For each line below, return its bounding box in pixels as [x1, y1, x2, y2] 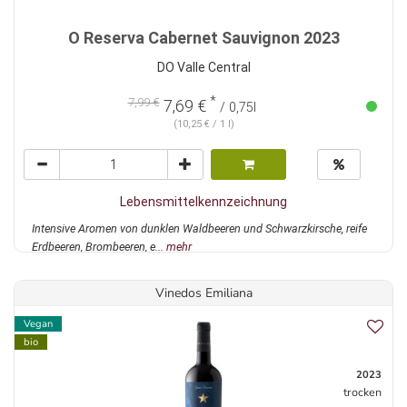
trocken [343, 384, 382, 401]
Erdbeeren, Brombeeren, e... [32, 240, 166, 254]
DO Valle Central [156, 60, 251, 75]
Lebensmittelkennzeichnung [120, 194, 287, 210]
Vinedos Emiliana [154, 284, 253, 303]
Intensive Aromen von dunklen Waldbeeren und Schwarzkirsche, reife [32, 222, 367, 236]
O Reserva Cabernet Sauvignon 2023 [67, 28, 340, 48]
